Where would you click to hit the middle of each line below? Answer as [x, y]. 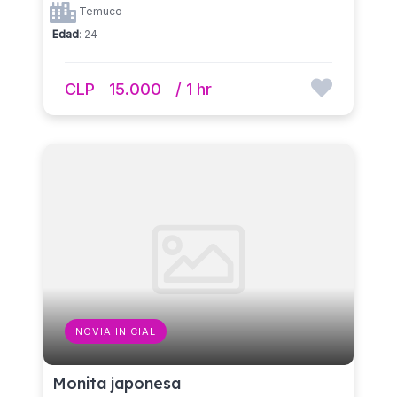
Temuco [99, 11]
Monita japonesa [117, 382]
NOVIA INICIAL [116, 331]
